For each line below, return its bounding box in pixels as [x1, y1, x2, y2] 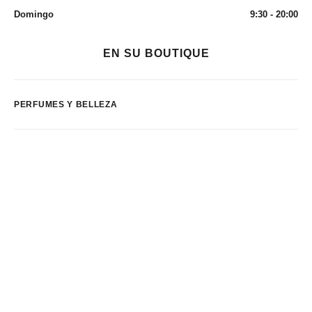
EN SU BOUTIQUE [102, 47, 210, 59]
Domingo [14, 9, 54, 19]
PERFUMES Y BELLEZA [14, 100, 118, 109]
